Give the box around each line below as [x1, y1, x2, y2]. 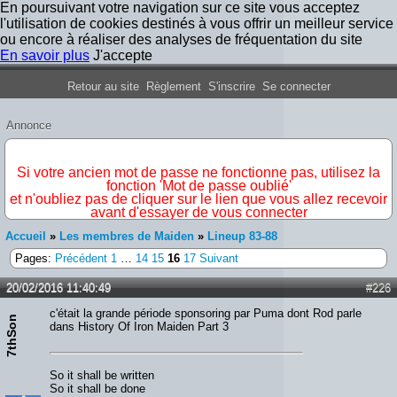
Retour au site [66, 80, 139, 93]
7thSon [4, 313, 19, 357]
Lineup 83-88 [207, 230, 277, 243]
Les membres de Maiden [59, 230, 194, 243]
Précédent [55, 252, 107, 265]
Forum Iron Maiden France [78, 59, 319, 82]
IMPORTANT [157, 138, 240, 153]
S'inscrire [207, 80, 255, 93]
